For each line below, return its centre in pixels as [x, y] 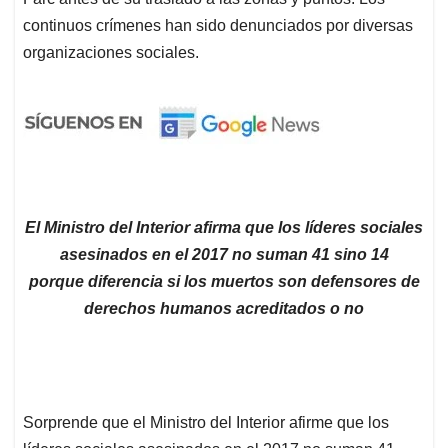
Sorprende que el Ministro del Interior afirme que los [206, 423]
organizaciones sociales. [111, 53]
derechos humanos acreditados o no [224, 309]
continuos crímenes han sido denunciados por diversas [218, 26]
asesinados [105, 255]
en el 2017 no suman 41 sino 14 [270, 255]
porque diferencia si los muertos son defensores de [224, 282]
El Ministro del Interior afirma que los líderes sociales [224, 228]
